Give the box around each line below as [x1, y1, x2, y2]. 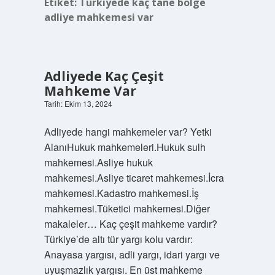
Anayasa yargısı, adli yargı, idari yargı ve [44, 247, 220, 261]
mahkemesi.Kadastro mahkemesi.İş [44, 186, 199, 200]
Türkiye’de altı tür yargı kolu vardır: [44, 232, 193, 246]
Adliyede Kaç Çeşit [44, 68, 164, 85]
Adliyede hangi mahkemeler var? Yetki [44, 125, 212, 139]
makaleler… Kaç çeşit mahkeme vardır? [44, 217, 217, 231]
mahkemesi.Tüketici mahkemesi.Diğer [44, 201, 210, 215]
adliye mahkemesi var [44, 10, 153, 24]
